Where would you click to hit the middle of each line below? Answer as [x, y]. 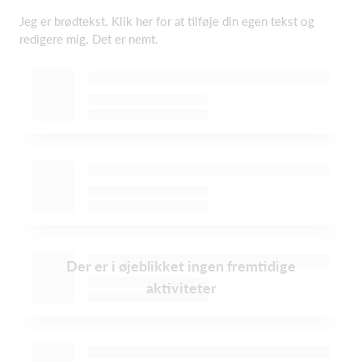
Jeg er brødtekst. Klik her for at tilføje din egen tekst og [167, 21]
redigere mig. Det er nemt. [89, 38]
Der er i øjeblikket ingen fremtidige [181, 266]
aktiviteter [181, 288]
